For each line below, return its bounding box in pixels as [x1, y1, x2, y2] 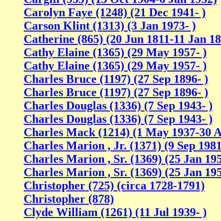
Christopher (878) [24, 192, 114, 206]
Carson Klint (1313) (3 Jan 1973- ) [24, 19, 196, 33]
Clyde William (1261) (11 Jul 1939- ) [24, 206, 207, 219]
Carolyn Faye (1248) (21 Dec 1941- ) [24, 6, 206, 19]
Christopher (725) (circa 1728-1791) [24, 179, 205, 192]
